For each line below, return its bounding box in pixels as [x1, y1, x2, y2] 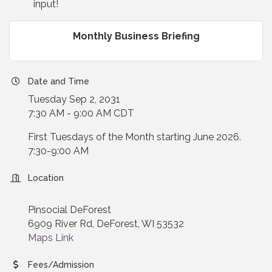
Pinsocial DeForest [28, 203, 111, 216]
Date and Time [28, 76, 89, 86]
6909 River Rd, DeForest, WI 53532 [28, 217, 184, 229]
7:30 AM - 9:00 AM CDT [28, 107, 134, 119]
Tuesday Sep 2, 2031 [28, 93, 120, 105]
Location [28, 172, 64, 183]
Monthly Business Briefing [72, 30, 200, 42]
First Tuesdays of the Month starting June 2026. [28, 131, 243, 143]
